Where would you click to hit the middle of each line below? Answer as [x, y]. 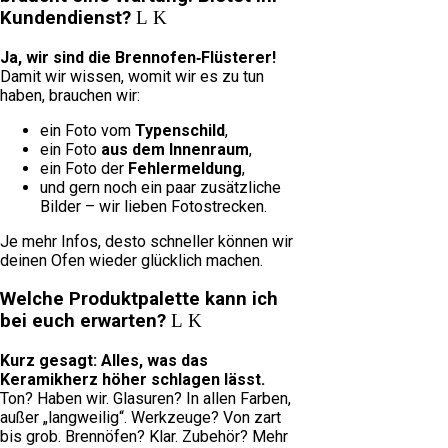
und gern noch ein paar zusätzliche [160, 187]
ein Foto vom [87, 130]
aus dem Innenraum [175, 149]
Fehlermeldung [185, 168]
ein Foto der [84, 168]
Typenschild [180, 130]
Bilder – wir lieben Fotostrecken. [153, 206]
